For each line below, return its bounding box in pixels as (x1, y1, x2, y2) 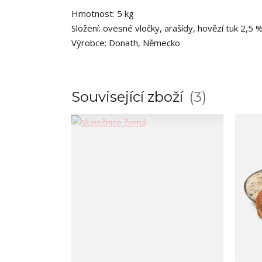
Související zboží (71, 88, 187, 106)
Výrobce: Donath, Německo (71, 37, 180, 49)
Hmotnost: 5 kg (71, 8, 134, 20)
